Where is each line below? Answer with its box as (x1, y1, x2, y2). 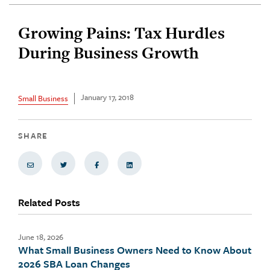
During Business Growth (18, 42, 199, 64)
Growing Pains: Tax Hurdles (18, 22, 225, 44)
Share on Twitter (66, 159, 112, 169)
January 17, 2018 (81, 91, 134, 103)
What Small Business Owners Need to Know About (18, 242, 251, 257)
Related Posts (18, 195, 80, 210)
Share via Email (33, 159, 74, 169)
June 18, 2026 (18, 231, 63, 243)
